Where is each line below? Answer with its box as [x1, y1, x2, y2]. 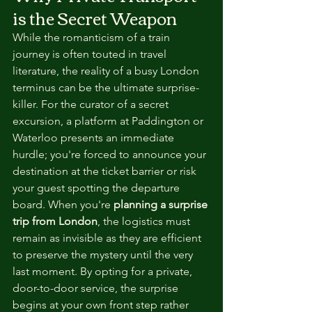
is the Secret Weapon [13, 2, 177, 33]
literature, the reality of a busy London [13, 64, 202, 77]
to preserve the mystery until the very [13, 248, 196, 261]
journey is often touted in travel [13, 47, 169, 61]
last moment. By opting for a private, [13, 265, 195, 278]
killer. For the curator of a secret [13, 97, 171, 111]
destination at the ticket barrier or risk [13, 164, 199, 178]
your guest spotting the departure [13, 181, 182, 194]
